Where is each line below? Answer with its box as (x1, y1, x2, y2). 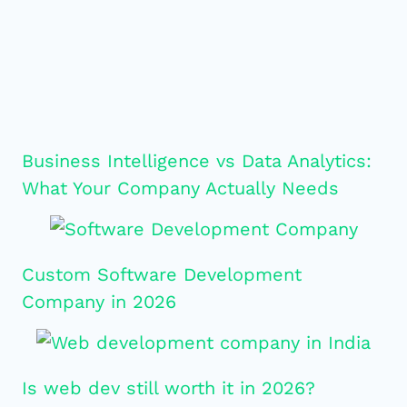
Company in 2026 (21, 290, 176, 313)
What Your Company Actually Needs (21, 176, 339, 199)
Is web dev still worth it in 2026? (21, 376, 315, 399)
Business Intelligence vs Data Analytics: (21, 149, 372, 172)
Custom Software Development (21, 263, 302, 285)
